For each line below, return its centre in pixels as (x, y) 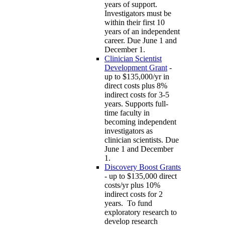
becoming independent (140, 122)
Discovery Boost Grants (143, 167)
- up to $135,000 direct (141, 176)
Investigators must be (138, 14)
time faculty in (127, 113)
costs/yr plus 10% (132, 185)
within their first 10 (135, 23)
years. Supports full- (136, 104)
